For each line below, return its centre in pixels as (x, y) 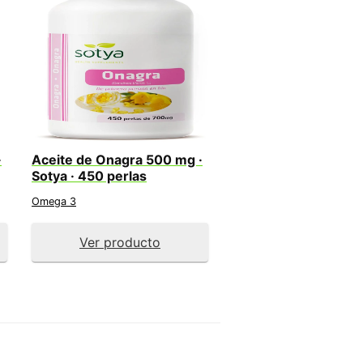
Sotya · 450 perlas (89, 175)
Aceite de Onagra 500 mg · (117, 159)
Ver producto (120, 242)
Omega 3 (54, 201)
